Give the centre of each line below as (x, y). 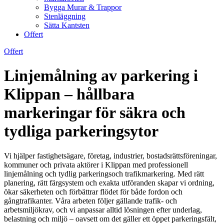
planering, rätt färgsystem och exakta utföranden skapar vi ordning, (109, 182)
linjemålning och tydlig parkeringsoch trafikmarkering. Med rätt (104, 173)
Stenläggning (65, 16)
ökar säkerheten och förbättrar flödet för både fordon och (93, 191)
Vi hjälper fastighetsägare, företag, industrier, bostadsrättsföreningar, (110, 155)
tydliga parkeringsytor (81, 131)
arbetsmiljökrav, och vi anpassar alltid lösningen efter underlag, (103, 209)
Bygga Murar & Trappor (83, 7)
